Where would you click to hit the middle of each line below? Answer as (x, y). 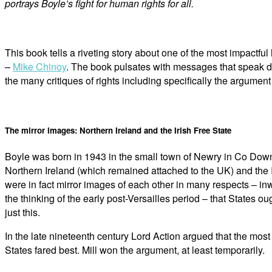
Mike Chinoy (39, 67)
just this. (22, 212)
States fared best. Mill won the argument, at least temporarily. (135, 250)
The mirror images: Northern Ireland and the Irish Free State (118, 131)
